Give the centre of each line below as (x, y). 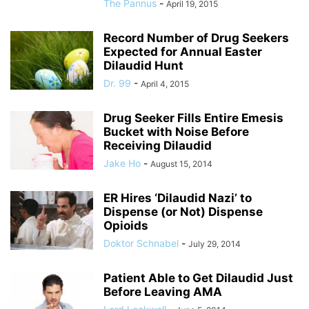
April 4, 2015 (165, 84)
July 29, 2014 (215, 244)
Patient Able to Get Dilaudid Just (198, 278)
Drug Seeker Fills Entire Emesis (193, 118)
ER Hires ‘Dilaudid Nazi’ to (178, 198)
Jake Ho (122, 163)
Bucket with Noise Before (176, 132)
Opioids (126, 226)
